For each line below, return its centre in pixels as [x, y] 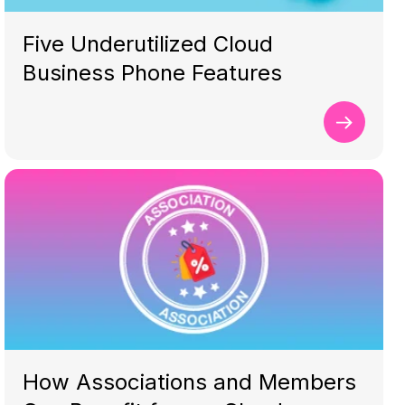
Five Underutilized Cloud [148, 44]
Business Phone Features [153, 73]
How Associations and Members [190, 382]
